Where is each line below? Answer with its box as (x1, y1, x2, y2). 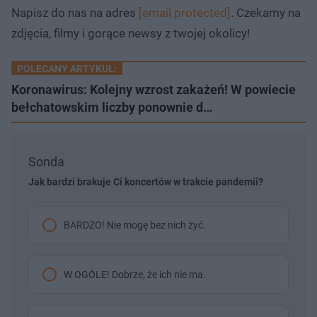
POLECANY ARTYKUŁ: (17, 62, 117, 74)
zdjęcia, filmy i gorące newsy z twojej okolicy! (11, 25, 250, 40)
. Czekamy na (231, 5, 301, 20)
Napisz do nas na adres (11, 5, 139, 20)
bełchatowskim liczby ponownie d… (11, 99, 212, 115)
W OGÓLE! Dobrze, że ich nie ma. (64, 268, 206, 280)
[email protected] (139, 5, 231, 20)
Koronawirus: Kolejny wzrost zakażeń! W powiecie (11, 81, 296, 97)
